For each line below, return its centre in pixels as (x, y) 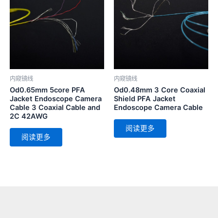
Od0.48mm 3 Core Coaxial (160, 90)
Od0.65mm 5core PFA (47, 90)
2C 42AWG (29, 116)
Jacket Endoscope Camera (56, 99)
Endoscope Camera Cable (158, 107)
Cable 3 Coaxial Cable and (55, 107)
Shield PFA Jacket (145, 99)
